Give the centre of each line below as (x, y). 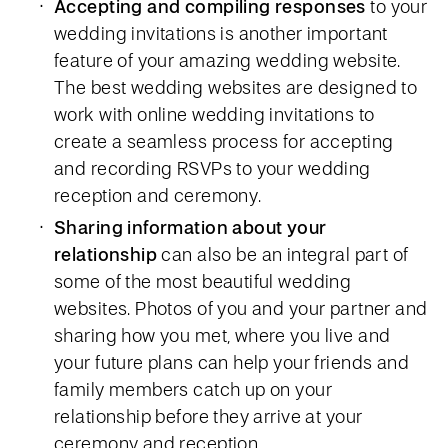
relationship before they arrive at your (208, 416)
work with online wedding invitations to (214, 114)
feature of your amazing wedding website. (227, 60)
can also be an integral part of (283, 254)
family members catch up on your (193, 389)
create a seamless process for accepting (224, 141)
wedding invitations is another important (221, 33)
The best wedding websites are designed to (236, 87)
